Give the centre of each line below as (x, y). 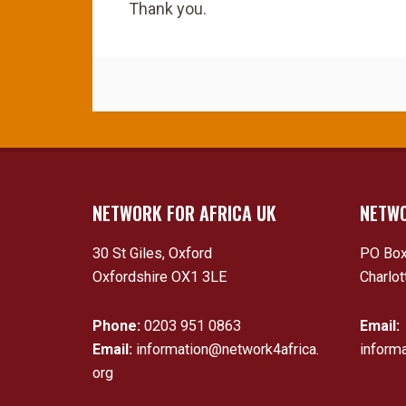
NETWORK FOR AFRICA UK (184, 213)
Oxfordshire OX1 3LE (159, 277)
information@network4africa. (227, 349)
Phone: (118, 326)
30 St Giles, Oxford (152, 253)
